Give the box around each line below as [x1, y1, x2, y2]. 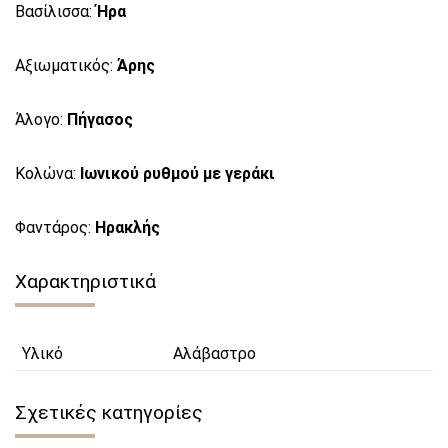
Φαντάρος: [15, 217, 95, 237]
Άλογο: [15, 109, 67, 129]
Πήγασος [67, 109, 133, 129]
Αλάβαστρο [173, 343, 256, 363]
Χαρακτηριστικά [15, 269, 156, 293]
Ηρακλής [95, 217, 160, 237]
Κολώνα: [15, 163, 80, 183]
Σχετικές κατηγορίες [15, 400, 203, 424]
